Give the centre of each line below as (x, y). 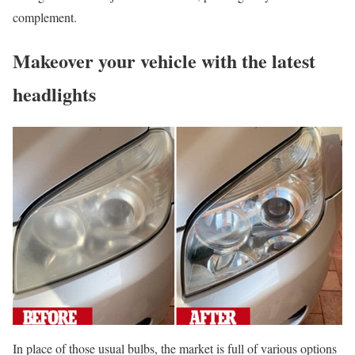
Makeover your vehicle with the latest (164, 61)
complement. (45, 17)
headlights (54, 94)
